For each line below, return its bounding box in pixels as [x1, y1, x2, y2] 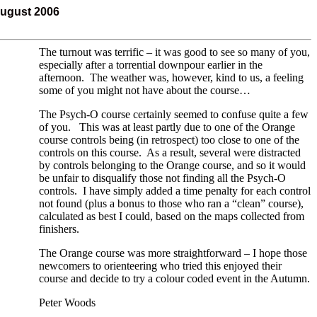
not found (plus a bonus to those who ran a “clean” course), [39, 197, 304, 209]
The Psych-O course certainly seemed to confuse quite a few [39, 108, 309, 120]
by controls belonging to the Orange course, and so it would [39, 159, 306, 171]
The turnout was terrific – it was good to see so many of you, [39, 46, 310, 58]
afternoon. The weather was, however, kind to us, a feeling [39, 71, 304, 83]
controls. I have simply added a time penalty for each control [39, 185, 311, 197]
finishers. [39, 223, 79, 235]
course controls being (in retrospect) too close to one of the [39, 134, 299, 146]
